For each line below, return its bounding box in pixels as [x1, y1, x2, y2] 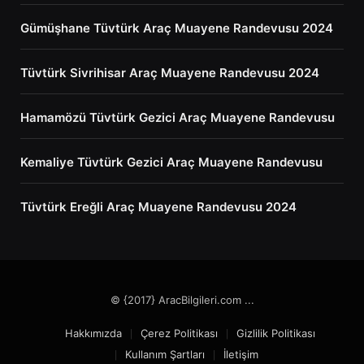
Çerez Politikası [141, 327, 218, 340]
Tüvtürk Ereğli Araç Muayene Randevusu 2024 [20, 199, 297, 215]
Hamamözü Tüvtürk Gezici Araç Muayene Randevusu [20, 110, 335, 126]
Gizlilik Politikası [236, 327, 315, 340]
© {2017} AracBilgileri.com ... [110, 293, 254, 307]
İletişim [223, 348, 258, 362]
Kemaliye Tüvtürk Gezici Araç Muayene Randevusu [20, 154, 323, 171]
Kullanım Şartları [124, 348, 205, 362]
